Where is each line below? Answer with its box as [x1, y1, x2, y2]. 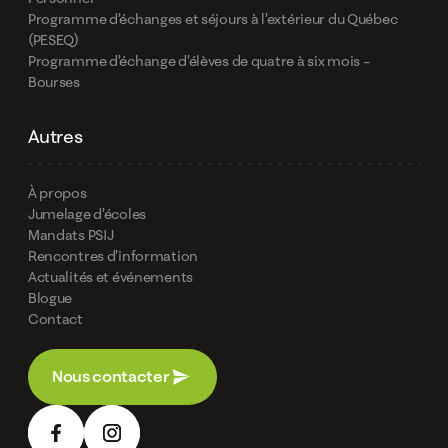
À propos [27, 184, 87, 202]
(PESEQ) [27, 31, 79, 49]
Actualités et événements [27, 268, 194, 286]
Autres [27, 125, 83, 148]
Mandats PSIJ [27, 226, 114, 244]
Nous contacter [51, 366, 170, 387]
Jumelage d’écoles [27, 205, 147, 223]
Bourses [27, 73, 80, 91]
